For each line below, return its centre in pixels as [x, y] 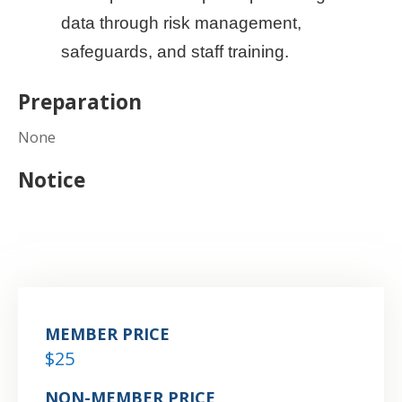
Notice [52, 179]
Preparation [80, 101]
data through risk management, [181, 22]
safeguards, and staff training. [175, 51]
